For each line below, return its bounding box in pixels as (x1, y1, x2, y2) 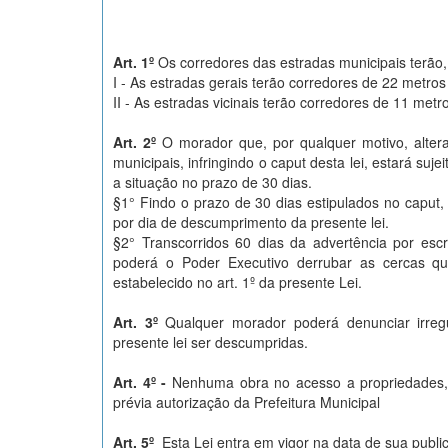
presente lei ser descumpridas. (113, 332, 308, 353)
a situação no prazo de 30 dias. (113, 172, 312, 193)
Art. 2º (113, 132, 156, 153)
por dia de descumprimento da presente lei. (113, 212, 389, 233)
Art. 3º (113, 312, 166, 333)
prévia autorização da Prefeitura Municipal (113, 392, 380, 413)
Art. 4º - (113, 372, 173, 393)
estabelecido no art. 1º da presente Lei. (113, 272, 362, 293)
